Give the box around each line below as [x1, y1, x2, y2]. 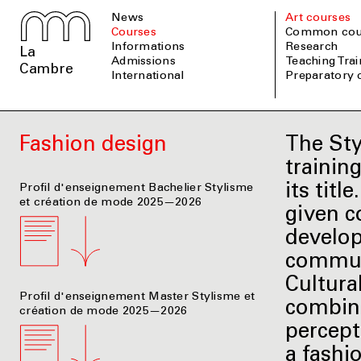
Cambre [19, 63, 73, 78]
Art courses [293, 13, 351, 25]
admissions [119, 56, 176, 68]
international [114, 71, 185, 83]
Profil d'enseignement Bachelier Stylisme [19, 182, 254, 194]
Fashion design [19, 135, 167, 156]
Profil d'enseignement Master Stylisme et [19, 292, 255, 304]
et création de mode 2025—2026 [19, 197, 202, 209]
